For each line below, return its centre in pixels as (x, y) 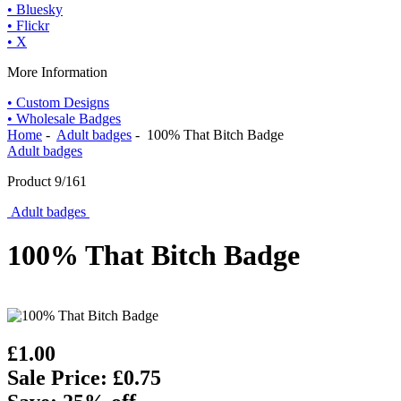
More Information (57, 72)
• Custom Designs (58, 102)
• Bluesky (35, 9)
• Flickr (28, 26)
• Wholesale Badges (64, 119)
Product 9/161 (47, 181)
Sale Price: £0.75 (84, 377)
